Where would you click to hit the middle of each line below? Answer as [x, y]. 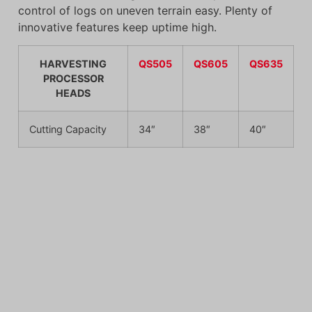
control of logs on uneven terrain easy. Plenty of [145, 10]
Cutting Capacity [68, 130]
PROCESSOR [73, 79]
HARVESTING [73, 64]
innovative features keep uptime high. [117, 27]
